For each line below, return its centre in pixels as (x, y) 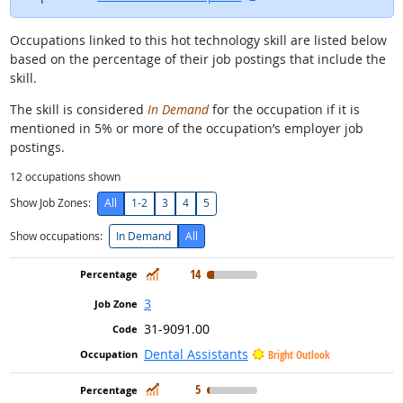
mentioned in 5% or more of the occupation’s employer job (186, 128)
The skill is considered (78, 109)
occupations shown (71, 176)
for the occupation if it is (284, 109)
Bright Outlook (299, 354)
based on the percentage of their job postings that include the (197, 58)
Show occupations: (56, 236)
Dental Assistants (196, 354)
